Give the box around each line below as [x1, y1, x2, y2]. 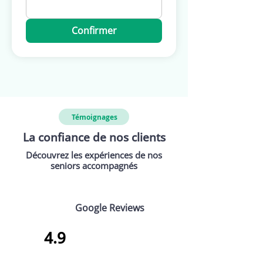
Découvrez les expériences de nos [26, 149, 162, 161]
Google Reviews [75, 201, 144, 214]
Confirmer [71, 24, 117, 37]
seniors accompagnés [50, 160, 137, 171]
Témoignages [72, 112, 117, 122]
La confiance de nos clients [22, 130, 166, 145]
